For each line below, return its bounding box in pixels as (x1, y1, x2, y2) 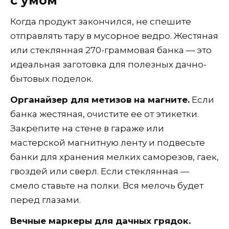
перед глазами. (10, 194, 81, 205)
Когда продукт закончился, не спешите (10, 16, 191, 27)
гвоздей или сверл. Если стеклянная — (10, 166, 189, 176)
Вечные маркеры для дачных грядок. (10, 215, 191, 226)
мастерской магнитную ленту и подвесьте (10, 137, 205, 148)
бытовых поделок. (10, 73, 93, 84)
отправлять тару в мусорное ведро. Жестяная (10, 30, 218, 41)
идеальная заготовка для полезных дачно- (10, 59, 207, 70)
